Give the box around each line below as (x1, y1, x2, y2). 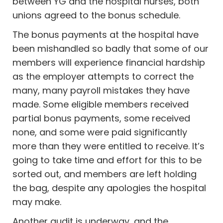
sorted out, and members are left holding (12, 167, 197, 180)
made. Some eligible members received (12, 98, 189, 111)
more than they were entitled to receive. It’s (12, 139, 205, 152)
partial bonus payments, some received (12, 111, 191, 124)
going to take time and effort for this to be (12, 153, 202, 166)
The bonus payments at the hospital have (12, 28, 199, 41)
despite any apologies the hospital (52, 181, 207, 194)
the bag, (12, 181, 52, 194)
